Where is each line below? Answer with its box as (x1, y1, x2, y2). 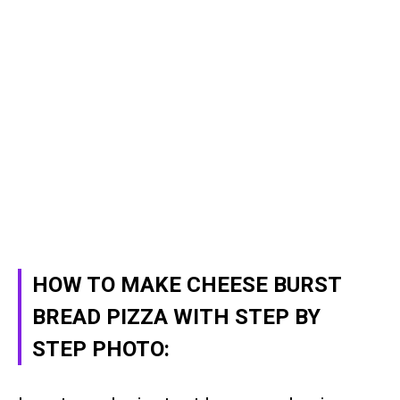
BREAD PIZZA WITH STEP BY (32, 304, 321, 329)
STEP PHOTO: (32, 336, 170, 362)
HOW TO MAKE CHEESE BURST (32, 271, 341, 297)
